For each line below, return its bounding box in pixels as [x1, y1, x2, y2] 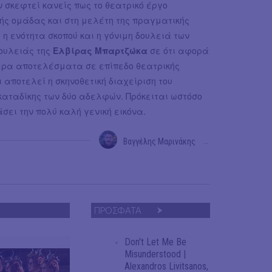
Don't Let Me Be [124, 236, 186, 248]
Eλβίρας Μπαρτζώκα [53, 44, 148, 57]
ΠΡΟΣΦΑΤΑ [94, 205, 141, 216]
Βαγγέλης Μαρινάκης [123, 137, 195, 147]
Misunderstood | [124, 248, 186, 260]
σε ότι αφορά [148, 44, 209, 57]
